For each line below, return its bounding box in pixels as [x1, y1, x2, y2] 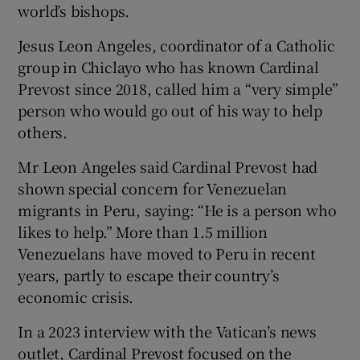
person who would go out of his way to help [18, 99, 323, 121]
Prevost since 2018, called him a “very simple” [18, 77, 339, 99]
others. [18, 121, 68, 142]
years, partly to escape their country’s [18, 264, 280, 285]
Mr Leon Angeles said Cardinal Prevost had [18, 155, 318, 177]
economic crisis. [18, 285, 134, 307]
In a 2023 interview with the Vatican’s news [18, 320, 317, 342]
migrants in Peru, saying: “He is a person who [18, 198, 337, 220]
